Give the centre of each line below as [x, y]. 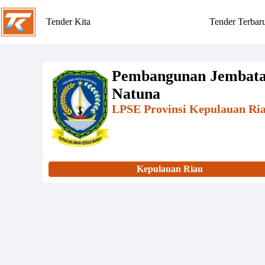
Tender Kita [68, 22]
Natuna [136, 94]
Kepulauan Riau [170, 169]
